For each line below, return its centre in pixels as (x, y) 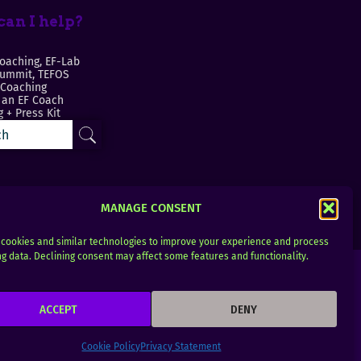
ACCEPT (59, 309)
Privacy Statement (181, 346)
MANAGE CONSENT (151, 207)
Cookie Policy (111, 346)
